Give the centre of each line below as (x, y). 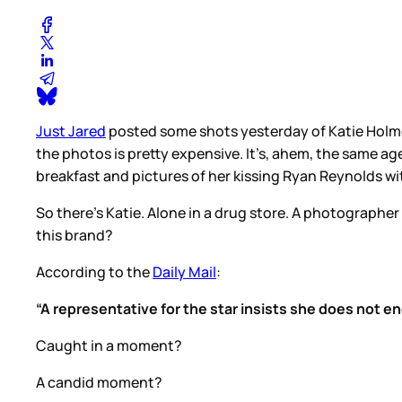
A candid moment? (99, 382)
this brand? (74, 235)
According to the (94, 271)
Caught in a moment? (109, 345)
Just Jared (71, 131)
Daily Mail (184, 271)
